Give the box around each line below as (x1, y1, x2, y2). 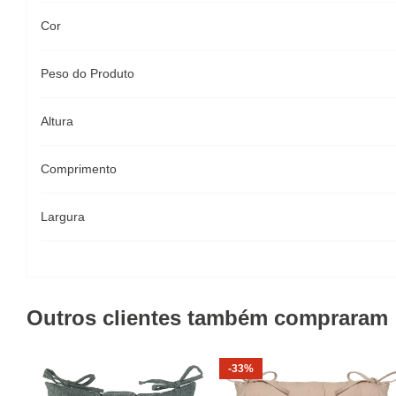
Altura (41, 114, 73, 128)
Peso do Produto (41, 66, 134, 80)
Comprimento (41, 162, 117, 176)
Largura (41, 209, 85, 224)
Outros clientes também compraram (27, 306, 388, 330)
